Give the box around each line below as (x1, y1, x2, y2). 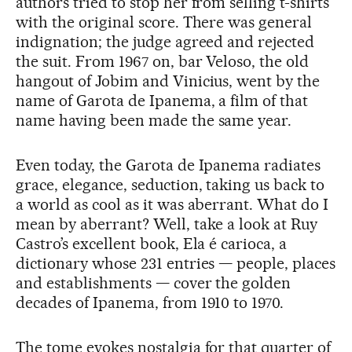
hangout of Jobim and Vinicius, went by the (16, 71, 321, 90)
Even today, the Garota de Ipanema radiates (16, 156, 321, 174)
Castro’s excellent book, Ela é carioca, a (16, 234, 288, 253)
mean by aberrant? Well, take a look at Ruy (16, 214, 318, 233)
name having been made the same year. (16, 111, 292, 130)
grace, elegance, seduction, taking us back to (16, 175, 325, 194)
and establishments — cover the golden (16, 273, 291, 292)
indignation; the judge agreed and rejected (16, 32, 315, 51)
